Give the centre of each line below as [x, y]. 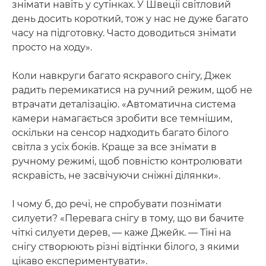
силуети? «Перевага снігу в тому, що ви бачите [128, 218]
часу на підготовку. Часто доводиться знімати [124, 33]
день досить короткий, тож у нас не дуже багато [130, 19]
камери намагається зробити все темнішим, [122, 118]
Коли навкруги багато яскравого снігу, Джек [121, 76]
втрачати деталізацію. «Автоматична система [124, 104]
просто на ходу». [52, 47]
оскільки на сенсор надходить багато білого [120, 133]
